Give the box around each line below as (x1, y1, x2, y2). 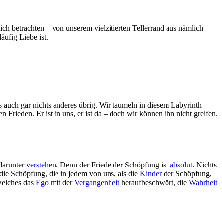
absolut (170, 160, 192, 169)
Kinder (140, 169, 162, 178)
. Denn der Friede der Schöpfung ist (56, 160, 170, 169)
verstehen (26, 160, 56, 169)
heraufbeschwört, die (119, 178, 189, 187)
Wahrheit (189, 178, 217, 187)
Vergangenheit (74, 178, 119, 187)
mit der (49, 178, 74, 187)
